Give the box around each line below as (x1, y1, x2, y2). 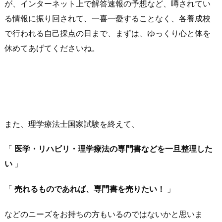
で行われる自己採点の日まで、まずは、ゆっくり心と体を (4, 29, 211, 38)
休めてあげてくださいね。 (4, 44, 100, 53)
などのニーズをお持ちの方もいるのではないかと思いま (4, 210, 203, 219)
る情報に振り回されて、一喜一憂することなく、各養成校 (4, 14, 211, 23)
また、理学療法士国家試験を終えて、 (4, 119, 139, 128)
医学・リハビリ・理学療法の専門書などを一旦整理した (14, 145, 213, 154)
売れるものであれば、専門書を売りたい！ (14, 185, 165, 194)
